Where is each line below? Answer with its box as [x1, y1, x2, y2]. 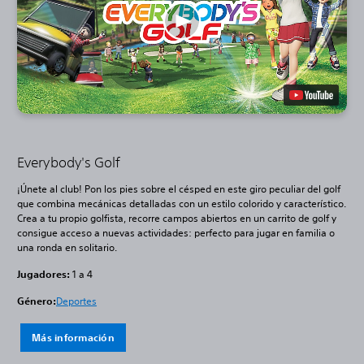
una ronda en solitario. [17, 240, 117, 255]
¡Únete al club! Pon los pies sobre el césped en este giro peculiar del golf [17, 182, 340, 197]
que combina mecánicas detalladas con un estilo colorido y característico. [17, 197, 346, 211]
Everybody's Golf [17, 154, 120, 171]
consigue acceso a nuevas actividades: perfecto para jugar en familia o [17, 226, 335, 240]
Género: [17, 294, 56, 308]
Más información [32, 331, 115, 344]
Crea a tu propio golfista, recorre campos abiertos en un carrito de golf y [17, 211, 336, 226]
